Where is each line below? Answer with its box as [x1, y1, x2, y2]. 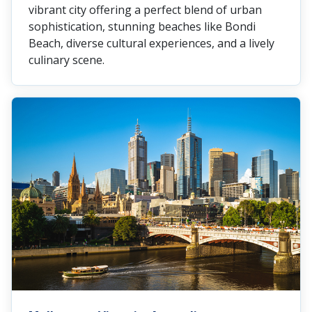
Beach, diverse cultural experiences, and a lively [29, 35, 274, 51]
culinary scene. [29, 52, 104, 68]
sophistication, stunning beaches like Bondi [29, 18, 256, 34]
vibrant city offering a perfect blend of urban [29, 1, 262, 17]
